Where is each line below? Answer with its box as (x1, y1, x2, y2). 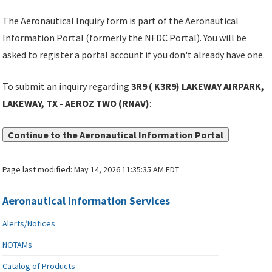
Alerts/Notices (2, 218, 56, 229)
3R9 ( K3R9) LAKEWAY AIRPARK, (131, 80, 265, 93)
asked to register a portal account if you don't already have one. (2, 49, 265, 61)
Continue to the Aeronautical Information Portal (8, 129, 224, 141)
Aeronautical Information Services (2, 194, 171, 208)
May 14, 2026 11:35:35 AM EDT (74, 164, 180, 175)
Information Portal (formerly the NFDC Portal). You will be (2, 32, 247, 44)
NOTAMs (2, 239, 33, 251)
